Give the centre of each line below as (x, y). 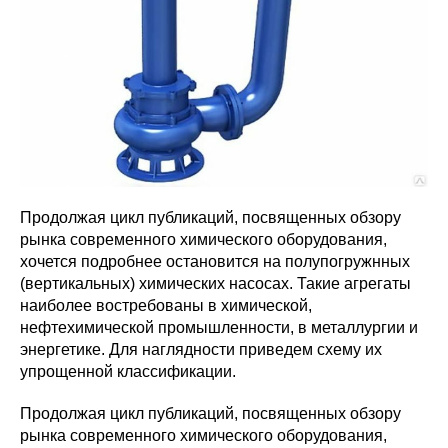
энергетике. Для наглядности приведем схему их (201, 350)
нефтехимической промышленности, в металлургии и (219, 328)
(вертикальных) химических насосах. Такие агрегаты (215, 284)
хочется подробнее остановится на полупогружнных (215, 262)
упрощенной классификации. (128, 372)
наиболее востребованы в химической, (166, 306)
